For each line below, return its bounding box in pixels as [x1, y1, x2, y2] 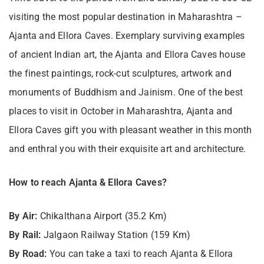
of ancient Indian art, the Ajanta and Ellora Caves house [9, 49, 246, 61]
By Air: [9, 210, 38, 222]
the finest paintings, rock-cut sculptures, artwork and [9, 68, 232, 80]
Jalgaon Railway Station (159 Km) [41, 229, 191, 241]
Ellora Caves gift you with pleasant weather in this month [9, 124, 252, 136]
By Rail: [9, 229, 41, 241]
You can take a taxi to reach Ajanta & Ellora [47, 248, 233, 260]
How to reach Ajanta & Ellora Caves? [9, 177, 167, 189]
